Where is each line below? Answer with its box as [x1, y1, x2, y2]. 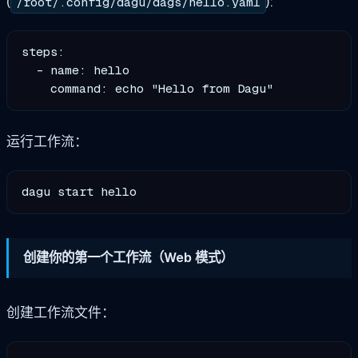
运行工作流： [6, 133, 88, 151]
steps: [22, 44, 66, 61]
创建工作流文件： [6, 304, 115, 322]
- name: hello [22, 62, 130, 79]
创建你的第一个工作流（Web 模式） [23, 249, 234, 267]
